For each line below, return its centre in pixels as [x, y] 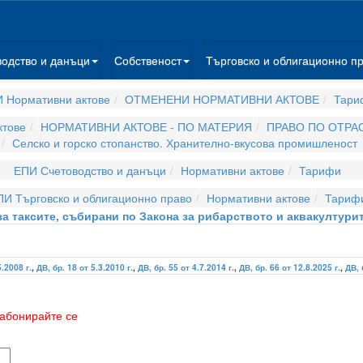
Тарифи [320, 170]
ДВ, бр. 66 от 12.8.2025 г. [290, 267]
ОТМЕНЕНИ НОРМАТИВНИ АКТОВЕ [222, 99]
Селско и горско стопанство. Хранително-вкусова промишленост [185, 143]
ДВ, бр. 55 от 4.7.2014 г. [186, 267]
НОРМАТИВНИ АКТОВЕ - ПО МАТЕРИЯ [146, 126]
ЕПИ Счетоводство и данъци [90, 170]
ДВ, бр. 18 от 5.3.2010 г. [85, 267]
